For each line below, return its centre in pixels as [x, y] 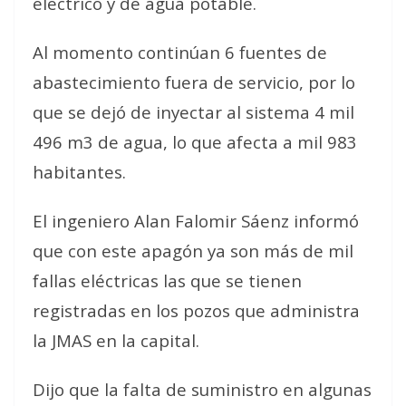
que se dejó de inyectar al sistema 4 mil [193, 112]
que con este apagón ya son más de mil [193, 251]
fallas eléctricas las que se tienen [167, 280]
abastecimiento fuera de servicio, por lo [194, 82]
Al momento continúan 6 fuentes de [180, 52]
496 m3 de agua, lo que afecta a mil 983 [195, 142]
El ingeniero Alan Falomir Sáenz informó [196, 221]
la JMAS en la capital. [116, 340]
